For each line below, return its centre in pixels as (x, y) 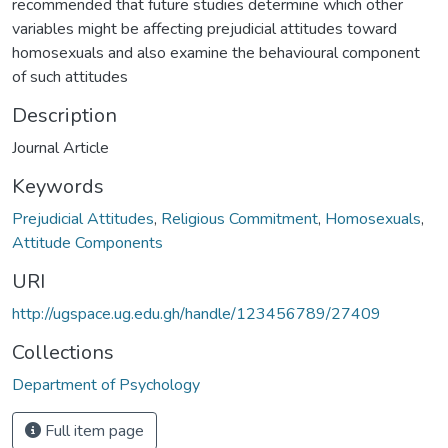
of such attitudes (70, 76)
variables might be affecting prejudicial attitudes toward (204, 28)
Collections (63, 352)
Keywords (58, 186)
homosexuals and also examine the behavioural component (216, 52)
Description (64, 115)
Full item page (92, 430)
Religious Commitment (239, 218)
